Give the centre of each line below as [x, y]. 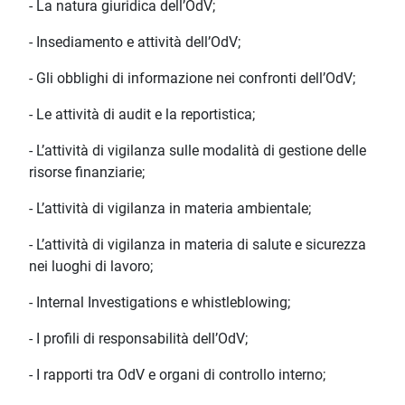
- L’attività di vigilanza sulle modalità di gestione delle [198, 151]
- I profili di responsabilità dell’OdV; [138, 339]
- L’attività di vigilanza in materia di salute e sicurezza [198, 245]
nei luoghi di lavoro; [91, 267]
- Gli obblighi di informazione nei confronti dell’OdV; [192, 79]
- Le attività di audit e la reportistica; [142, 115]
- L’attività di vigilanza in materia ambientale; [170, 209]
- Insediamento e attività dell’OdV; [135, 42]
